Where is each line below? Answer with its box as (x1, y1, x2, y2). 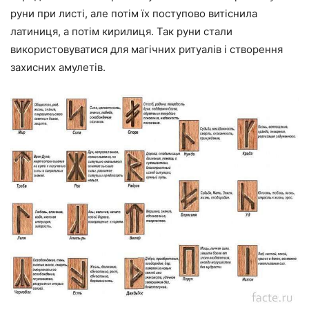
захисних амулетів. (10, 61, 106, 74)
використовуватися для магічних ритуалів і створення (10, 43, 283, 57)
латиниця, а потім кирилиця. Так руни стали (10, 25, 232, 39)
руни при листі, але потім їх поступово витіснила (10, 7, 257, 21)
